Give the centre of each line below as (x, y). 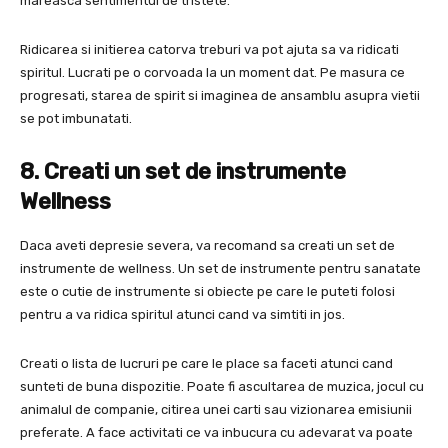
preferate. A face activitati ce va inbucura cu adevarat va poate (216, 433)
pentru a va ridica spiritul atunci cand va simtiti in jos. (182, 315)
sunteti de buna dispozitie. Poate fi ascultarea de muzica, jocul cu (222, 387)
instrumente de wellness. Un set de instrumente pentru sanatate (220, 269)
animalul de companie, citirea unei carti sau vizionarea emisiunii (216, 410)
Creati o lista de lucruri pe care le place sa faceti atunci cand (206, 364)
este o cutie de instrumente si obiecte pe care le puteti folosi (207, 292)
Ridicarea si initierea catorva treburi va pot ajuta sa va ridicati (209, 50)
